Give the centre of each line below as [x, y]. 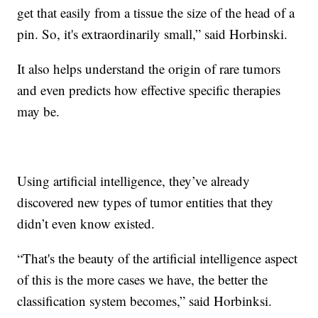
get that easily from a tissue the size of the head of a [156, 12]
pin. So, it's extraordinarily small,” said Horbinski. [153, 33]
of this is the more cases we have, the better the [143, 279]
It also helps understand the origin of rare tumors [149, 68]
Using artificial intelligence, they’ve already [134, 180]
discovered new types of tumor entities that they [146, 202]
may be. [39, 111]
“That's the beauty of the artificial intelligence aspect [158, 258]
